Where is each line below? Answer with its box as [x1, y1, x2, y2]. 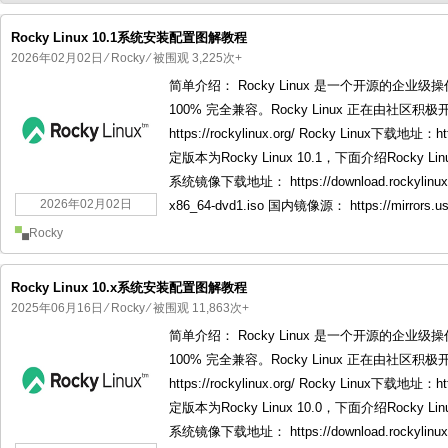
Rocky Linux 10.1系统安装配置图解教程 [11, 30, 247, 45]
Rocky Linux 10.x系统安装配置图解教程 [11, 280, 247, 295]
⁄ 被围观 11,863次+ [145, 301, 249, 315]
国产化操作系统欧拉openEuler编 [37, 90, 214, 104]
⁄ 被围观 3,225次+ [145, 51, 242, 65]
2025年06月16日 [11, 301, 103, 315]
